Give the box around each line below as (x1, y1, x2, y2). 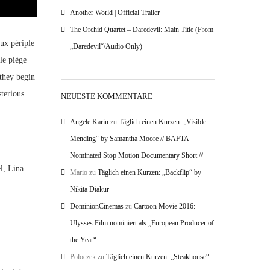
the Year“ (70, 236, 96, 244)
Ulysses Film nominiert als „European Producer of (70, 219, 214, 227)
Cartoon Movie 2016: (134, 202, 195, 210)
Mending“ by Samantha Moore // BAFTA (70, 134, 189, 143)
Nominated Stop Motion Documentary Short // (70, 151, 202, 160)
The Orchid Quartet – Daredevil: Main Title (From (70, 25, 213, 34)
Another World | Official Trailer (70, 8, 160, 17)
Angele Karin (70, 118, 108, 126)
